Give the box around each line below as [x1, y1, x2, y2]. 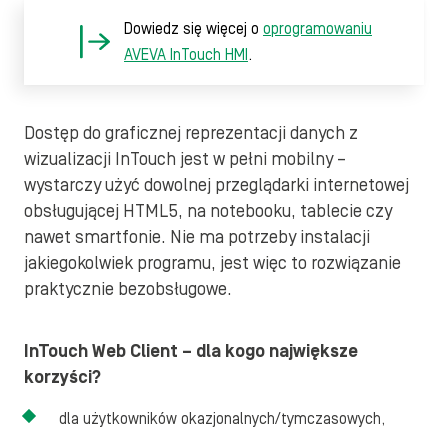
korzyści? [24, 367, 101, 388]
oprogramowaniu [263, 20, 372, 38]
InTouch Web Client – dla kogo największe [24, 341, 358, 362]
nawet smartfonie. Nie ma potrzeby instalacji [24, 227, 370, 248]
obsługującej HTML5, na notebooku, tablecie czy [24, 201, 392, 222]
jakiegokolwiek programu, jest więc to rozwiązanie [24, 253, 401, 274]
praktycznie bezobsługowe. [24, 279, 236, 300]
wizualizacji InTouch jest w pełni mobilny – [24, 149, 346, 170]
